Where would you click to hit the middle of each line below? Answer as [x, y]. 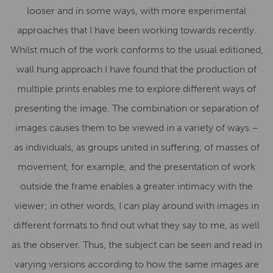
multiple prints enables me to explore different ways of [136, 89]
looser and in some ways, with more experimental [136, 11]
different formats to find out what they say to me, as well [136, 225]
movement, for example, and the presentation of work [136, 167]
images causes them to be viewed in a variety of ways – [136, 128]
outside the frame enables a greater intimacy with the [136, 186]
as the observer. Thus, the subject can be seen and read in [136, 245]
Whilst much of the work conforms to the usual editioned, [136, 50]
